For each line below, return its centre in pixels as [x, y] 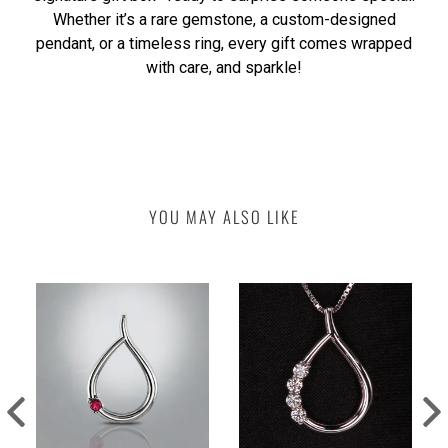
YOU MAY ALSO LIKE [224, 217]
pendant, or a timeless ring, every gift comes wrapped [224, 43]
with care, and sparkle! [224, 67]
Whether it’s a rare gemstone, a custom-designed [224, 19]
